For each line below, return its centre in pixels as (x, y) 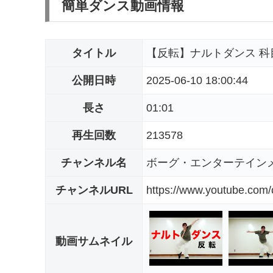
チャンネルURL (94, 190)
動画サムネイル (94, 241)
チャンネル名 (94, 163)
